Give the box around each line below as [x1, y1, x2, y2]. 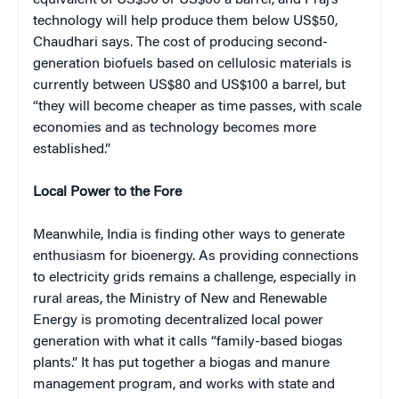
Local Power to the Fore [33, 184, 182, 199]
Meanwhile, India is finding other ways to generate [33, 227, 345, 242]
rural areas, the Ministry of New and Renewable [33, 291, 327, 306]
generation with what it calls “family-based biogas [33, 334, 343, 349]
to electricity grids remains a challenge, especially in [33, 270, 356, 285]
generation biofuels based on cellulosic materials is [33, 56, 352, 71]
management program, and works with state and [33, 377, 335, 392]
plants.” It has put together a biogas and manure [33, 355, 330, 370]
